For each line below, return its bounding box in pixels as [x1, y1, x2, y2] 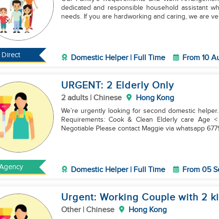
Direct [1, 51, 21, 59]
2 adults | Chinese [61, 93, 122, 103]
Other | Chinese [61, 205, 114, 215]
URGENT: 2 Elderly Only [61, 80, 174, 91]
